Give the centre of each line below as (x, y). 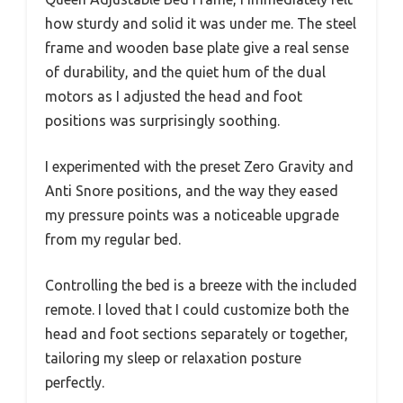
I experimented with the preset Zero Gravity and (199, 167)
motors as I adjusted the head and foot (174, 97)
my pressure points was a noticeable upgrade (192, 215)
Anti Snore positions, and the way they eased (192, 191)
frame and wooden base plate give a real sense (197, 48)
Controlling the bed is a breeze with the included (201, 286)
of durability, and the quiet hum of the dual (185, 72)
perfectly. (75, 383)
